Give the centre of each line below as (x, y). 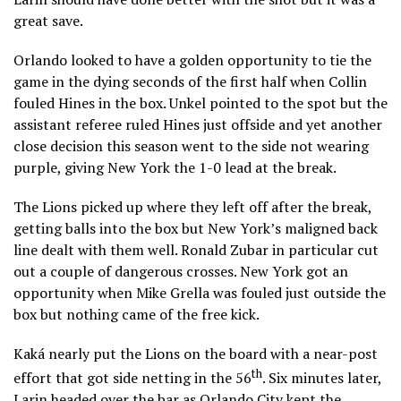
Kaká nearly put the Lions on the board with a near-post (196, 354)
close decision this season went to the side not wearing (191, 146)
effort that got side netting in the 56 (132, 378)
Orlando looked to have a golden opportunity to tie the (192, 60)
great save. (48, 21)
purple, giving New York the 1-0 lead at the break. (175, 168)
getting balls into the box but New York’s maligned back (196, 229)
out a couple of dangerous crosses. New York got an (181, 272)
